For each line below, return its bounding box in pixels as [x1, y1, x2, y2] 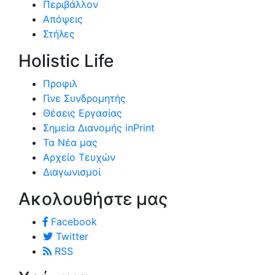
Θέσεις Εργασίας [43, 107, 122, 120]
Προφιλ [43, 77, 77, 90]
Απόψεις [43, 13, 83, 26]
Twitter [53, 230, 88, 243]
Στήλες [43, 28, 75, 41]
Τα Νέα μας [43, 136, 98, 149]
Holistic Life [18, 50, 114, 72]
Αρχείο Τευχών [43, 151, 115, 164]
